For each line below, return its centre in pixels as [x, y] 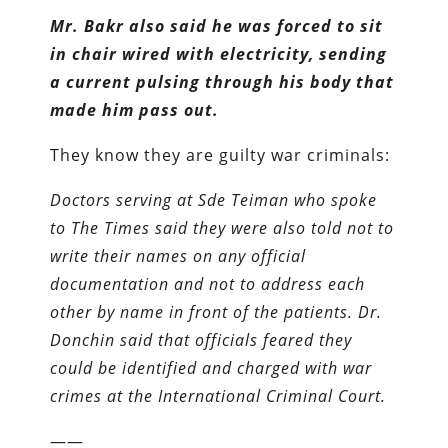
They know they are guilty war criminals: [220, 155]
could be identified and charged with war [211, 368]
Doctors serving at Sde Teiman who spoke [214, 200]
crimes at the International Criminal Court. [218, 396]
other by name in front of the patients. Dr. [216, 312]
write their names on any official [178, 256]
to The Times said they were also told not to [222, 228]
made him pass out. [135, 110]
